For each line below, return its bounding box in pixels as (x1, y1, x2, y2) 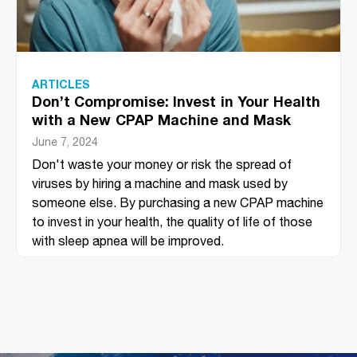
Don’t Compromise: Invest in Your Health (32, 92, 320, 110)
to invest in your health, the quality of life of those (32, 214, 312, 229)
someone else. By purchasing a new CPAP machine (32, 194, 324, 210)
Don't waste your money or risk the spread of (32, 156, 292, 171)
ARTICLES (32, 76, 90, 91)
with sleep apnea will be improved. (32, 233, 224, 248)
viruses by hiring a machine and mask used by (32, 175, 288, 190)
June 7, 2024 (32, 135, 98, 148)
